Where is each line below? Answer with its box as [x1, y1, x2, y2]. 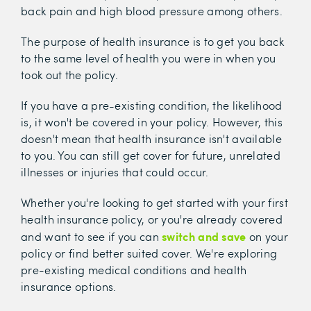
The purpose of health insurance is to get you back [21, 34, 284, 49]
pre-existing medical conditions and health [21, 262, 247, 277]
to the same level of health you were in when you [21, 51, 276, 65]
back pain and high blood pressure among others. [21, 3, 283, 18]
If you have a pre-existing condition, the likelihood [21, 98, 283, 112]
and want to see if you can [21, 229, 162, 244]
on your [246, 229, 289, 244]
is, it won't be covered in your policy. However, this [21, 115, 283, 129]
